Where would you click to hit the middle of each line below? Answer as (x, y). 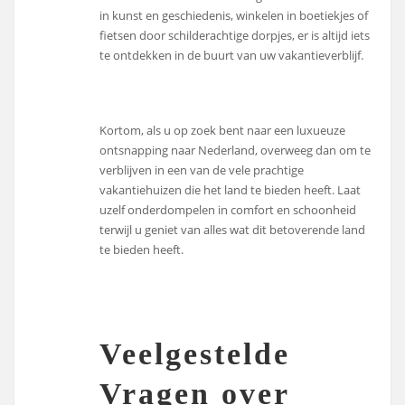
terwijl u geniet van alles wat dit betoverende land (233, 229)
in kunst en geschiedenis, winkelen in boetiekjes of (234, 15)
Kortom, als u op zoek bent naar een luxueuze (223, 130)
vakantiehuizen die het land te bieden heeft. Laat (231, 189)
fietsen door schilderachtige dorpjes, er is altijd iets (235, 35)
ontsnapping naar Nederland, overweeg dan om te (235, 150)
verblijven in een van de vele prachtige (202, 170)
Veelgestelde (195, 353)
